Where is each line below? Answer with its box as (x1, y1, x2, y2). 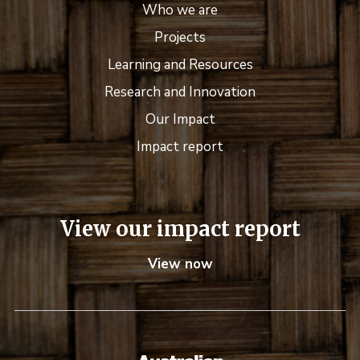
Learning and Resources (107, 55, 253, 74)
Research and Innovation (104, 82, 256, 101)
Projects (154, 27, 206, 47)
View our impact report (59, 215, 301, 242)
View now (147, 254, 213, 273)
